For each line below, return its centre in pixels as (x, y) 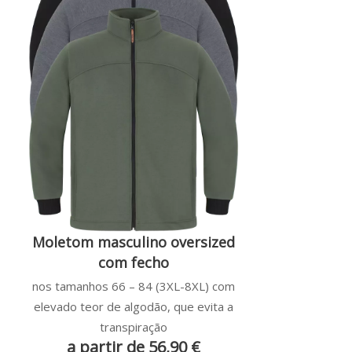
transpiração (134, 327)
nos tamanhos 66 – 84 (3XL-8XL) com (134, 286)
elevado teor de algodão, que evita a (134, 307)
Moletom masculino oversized (134, 242)
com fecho (134, 263)
